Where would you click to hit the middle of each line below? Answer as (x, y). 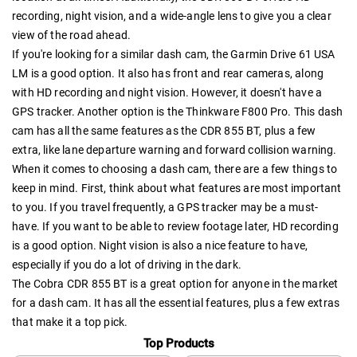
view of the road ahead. (72, 35)
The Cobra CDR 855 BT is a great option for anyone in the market (175, 283)
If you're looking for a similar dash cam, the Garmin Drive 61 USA (174, 54)
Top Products (178, 344)
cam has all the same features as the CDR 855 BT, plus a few (164, 130)
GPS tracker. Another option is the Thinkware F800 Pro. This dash (178, 111)
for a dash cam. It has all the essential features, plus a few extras (176, 302)
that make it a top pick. (70, 322)
